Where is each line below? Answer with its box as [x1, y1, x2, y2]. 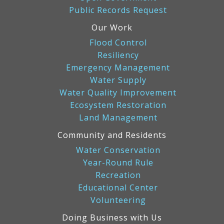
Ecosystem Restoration [69, 99, 166, 111]
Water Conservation [75, 144, 160, 156]
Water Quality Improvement [59, 87, 176, 98]
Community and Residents [57, 129, 166, 141]
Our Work [91, 22, 132, 33]
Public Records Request [69, 4, 167, 16]
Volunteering [90, 194, 146, 206]
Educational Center [78, 182, 158, 193]
